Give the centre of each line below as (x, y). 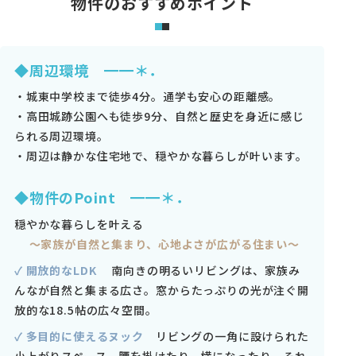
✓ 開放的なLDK (55, 270)
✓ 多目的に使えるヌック (79, 337)
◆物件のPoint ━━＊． (102, 197)
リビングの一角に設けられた (232, 337)
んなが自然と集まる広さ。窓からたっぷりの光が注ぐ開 (161, 290)
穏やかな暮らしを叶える (79, 224)
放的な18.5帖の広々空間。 (85, 310)
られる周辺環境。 (61, 136)
